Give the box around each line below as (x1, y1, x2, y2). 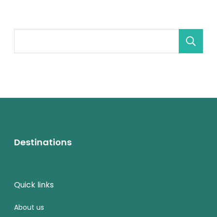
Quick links (14, 179, 54, 191)
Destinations (14, 136, 72, 149)
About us (14, 202, 44, 213)
